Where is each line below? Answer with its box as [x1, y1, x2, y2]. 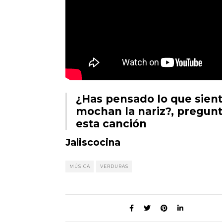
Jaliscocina [65, 137, 120, 148]
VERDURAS [100, 164, 128, 169]
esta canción [76, 117, 147, 130]
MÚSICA [69, 164, 90, 169]
